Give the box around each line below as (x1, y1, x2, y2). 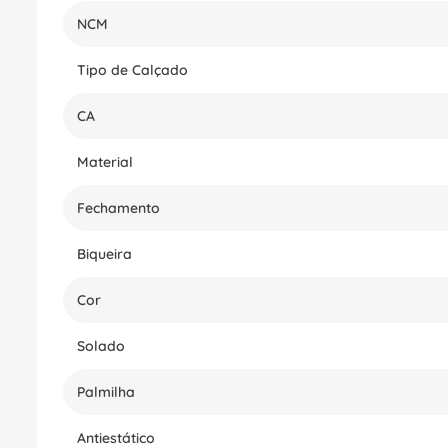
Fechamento (77, 199, 160, 217)
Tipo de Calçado (77, 61, 188, 79)
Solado (77, 337, 125, 355)
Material (77, 153, 133, 171)
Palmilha (77, 383, 135, 401)
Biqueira (77, 245, 132, 263)
